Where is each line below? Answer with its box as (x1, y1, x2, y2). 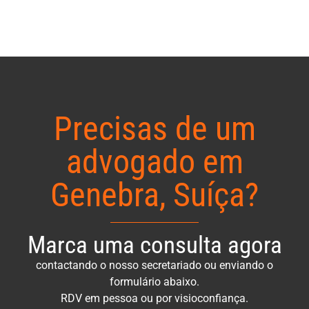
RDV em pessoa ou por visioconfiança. (61, 291, 248, 305)
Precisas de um (53, 108, 256, 148)
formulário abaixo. (110, 275, 199, 288)
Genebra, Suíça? (50, 175, 259, 215)
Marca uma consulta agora (27, 230, 282, 259)
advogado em (66, 141, 243, 181)
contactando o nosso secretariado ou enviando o (36, 258, 273, 272)
